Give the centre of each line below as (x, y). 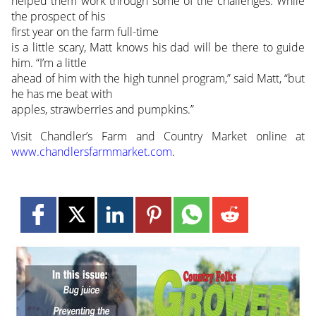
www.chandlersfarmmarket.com (91, 152)
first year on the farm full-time (85, 32)
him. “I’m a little (49, 63)
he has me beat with (61, 94)
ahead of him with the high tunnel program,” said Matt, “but (158, 79)
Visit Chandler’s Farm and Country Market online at (158, 136)
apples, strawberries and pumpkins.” (102, 110)
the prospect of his (58, 17)
